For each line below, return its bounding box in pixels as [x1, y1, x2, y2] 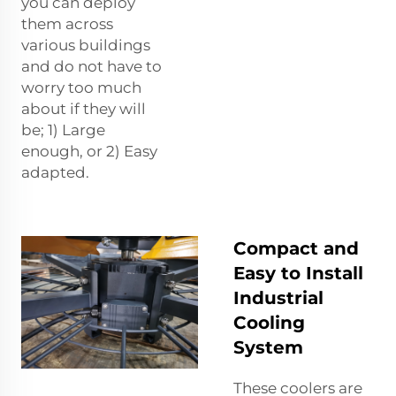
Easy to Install [233, 262, 363, 284]
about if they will [21, 99, 146, 118]
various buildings [21, 35, 150, 54]
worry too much [21, 78, 141, 96]
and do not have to [21, 57, 162, 75]
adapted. [21, 163, 89, 181]
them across [21, 14, 113, 33]
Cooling [233, 311, 305, 333]
